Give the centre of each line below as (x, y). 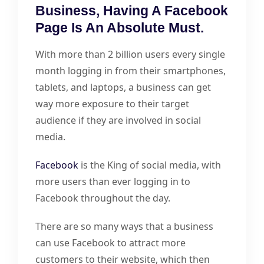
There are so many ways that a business (124, 226)
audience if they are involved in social (118, 120)
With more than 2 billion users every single (130, 54)
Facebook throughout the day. (103, 198)
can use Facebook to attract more (110, 242)
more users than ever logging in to (113, 181)
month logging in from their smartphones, (131, 70)
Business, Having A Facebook (132, 10)
